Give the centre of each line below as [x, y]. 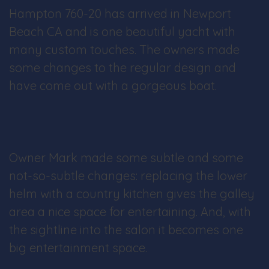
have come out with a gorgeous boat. [113, 86]
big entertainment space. [78, 248]
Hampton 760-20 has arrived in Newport [120, 14]
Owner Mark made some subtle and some [126, 158]
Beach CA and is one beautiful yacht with [122, 32]
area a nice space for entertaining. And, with [130, 212]
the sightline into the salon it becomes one [126, 230]
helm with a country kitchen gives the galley [132, 194]
